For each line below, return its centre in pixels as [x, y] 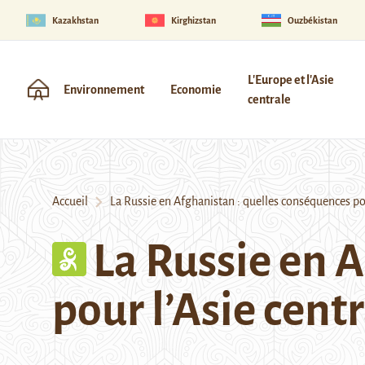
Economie [196, 90]
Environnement [104, 90]
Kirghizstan [193, 20]
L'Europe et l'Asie [291, 80]
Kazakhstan [75, 20]
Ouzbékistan [313, 20]
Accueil [70, 201]
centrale [269, 99]
